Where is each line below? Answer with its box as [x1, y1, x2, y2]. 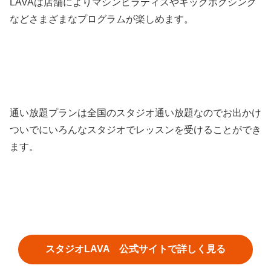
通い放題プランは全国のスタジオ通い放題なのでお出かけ [10, 107, 261, 118]
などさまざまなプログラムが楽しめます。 [10, 14, 194, 25]
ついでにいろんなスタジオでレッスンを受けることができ [10, 124, 261, 135]
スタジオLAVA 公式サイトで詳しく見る [45, 244, 226, 255]
